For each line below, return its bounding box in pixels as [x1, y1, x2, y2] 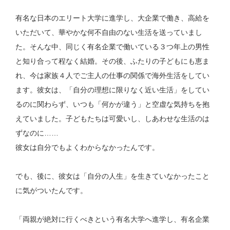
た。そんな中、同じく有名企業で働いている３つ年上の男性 [15, 43, 210, 51]
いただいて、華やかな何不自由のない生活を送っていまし [15, 28, 203, 37]
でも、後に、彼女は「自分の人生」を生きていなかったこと [15, 172, 210, 181]
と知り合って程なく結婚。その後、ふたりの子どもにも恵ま [15, 57, 210, 66]
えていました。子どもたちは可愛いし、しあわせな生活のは [15, 114, 210, 123]
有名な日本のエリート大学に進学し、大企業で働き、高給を [15, 14, 210, 23]
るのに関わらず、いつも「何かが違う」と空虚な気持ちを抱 [15, 100, 210, 109]
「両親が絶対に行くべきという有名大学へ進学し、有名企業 [15, 215, 210, 224]
